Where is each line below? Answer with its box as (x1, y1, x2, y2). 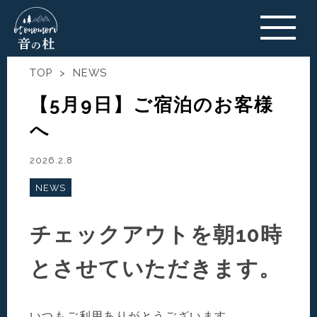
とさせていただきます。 (30, 256, 282, 281)
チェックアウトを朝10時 (30, 222, 283, 247)
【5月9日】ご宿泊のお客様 (30, 94, 275, 115)
